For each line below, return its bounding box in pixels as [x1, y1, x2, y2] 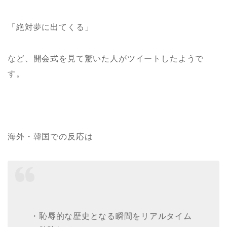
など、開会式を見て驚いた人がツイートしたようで [8, 54, 204, 63]
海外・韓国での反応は [8, 132, 93, 141]
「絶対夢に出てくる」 [8, 23, 93, 32]
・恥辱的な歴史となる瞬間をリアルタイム [30, 211, 192, 220]
